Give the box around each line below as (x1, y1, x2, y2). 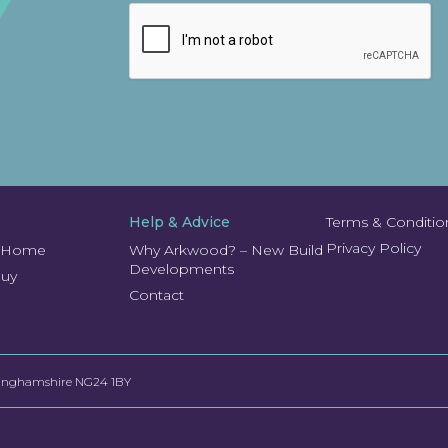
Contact (128, 286, 184, 305)
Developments (128, 260, 234, 279)
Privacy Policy (325, 239, 421, 258)
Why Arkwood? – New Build (128, 241, 323, 260)
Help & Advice (128, 213, 230, 232)
